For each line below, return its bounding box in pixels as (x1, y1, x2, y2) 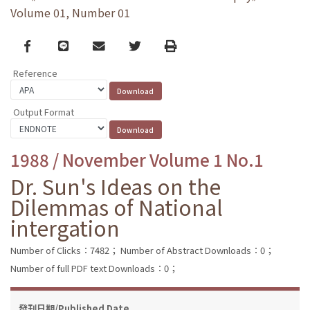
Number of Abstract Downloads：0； (120, 243, 274, 257)
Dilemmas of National (10, 191, 223, 222)
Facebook (23, 36, 80, 54)
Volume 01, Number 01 (10, 4, 130, 21)
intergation (10, 212, 120, 243)
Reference (13, 66, 57, 80)
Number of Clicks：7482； (10, 243, 118, 257)
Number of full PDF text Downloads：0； (10, 261, 178, 275)
